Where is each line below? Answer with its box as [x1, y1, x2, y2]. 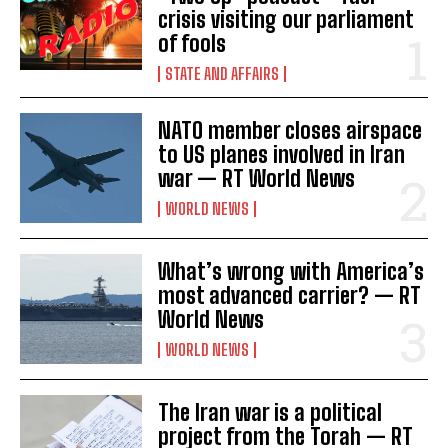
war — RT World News [158, 165, 356, 193]
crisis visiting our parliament [158, 6, 415, 33]
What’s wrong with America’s [158, 258, 425, 286]
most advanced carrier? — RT [158, 282, 422, 310]
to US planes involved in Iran [158, 141, 406, 169]
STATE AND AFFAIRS [165, 64, 280, 83]
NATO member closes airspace [158, 117, 423, 145]
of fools [158, 30, 227, 57]
